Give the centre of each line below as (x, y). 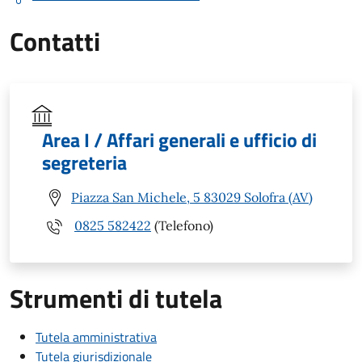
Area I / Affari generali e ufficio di (179, 139)
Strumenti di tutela (116, 298)
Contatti (55, 41)
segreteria (84, 162)
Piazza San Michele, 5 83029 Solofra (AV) (192, 198)
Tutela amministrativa (96, 337)
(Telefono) (182, 226)
